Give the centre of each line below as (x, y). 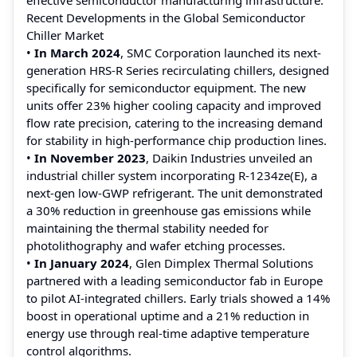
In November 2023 (88, 157)
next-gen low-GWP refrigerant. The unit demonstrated (175, 192)
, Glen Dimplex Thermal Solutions (221, 263)
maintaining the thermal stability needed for (147, 228)
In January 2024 (82, 263)
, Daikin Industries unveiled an (229, 157)
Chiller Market (65, 35)
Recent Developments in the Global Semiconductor (166, 17)
